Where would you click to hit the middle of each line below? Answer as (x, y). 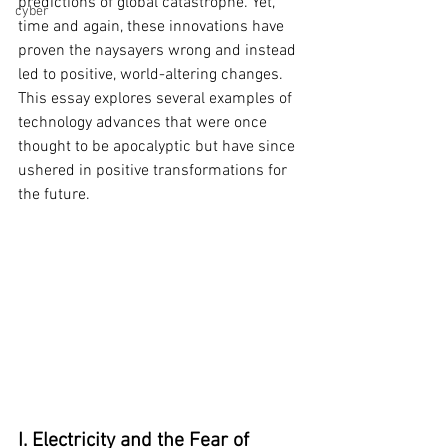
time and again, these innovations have (153, 27)
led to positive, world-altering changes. (152, 75)
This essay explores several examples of (157, 99)
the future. (54, 195)
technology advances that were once (144, 123)
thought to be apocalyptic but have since (158, 147)
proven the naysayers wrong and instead (159, 51)
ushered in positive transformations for (154, 171)
